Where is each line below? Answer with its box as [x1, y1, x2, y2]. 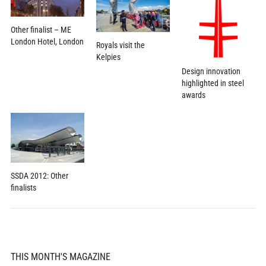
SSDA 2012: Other [10, 170, 68, 180]
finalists [10, 182, 36, 192]
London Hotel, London [10, 37, 84, 47]
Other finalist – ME [10, 25, 71, 35]
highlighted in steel [182, 78, 245, 88]
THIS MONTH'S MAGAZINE [10, 251, 110, 262]
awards [182, 90, 206, 100]
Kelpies [96, 52, 121, 62]
